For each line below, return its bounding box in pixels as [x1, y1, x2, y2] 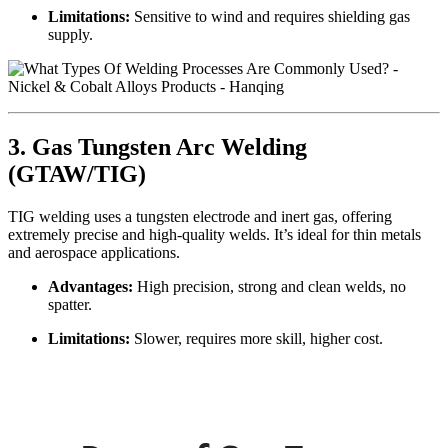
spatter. [48, 295, 92, 313]
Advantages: [48, 277, 133, 295]
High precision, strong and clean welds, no [133, 277, 406, 295]
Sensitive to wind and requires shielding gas [130, 7, 410, 25]
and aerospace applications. [8, 243, 180, 261]
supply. [48, 25, 93, 43]
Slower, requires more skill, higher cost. [130, 329, 383, 347]
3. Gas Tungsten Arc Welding [8, 133, 307, 160]
